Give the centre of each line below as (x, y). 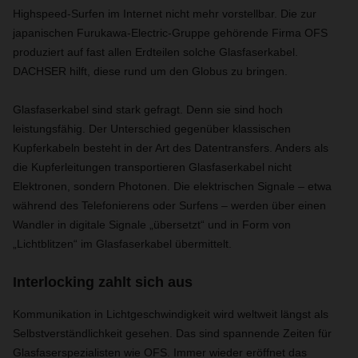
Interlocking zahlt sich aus (103, 282)
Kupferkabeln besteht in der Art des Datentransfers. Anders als (171, 148)
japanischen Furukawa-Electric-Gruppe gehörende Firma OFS (170, 33)
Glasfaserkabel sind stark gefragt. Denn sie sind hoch (148, 109)
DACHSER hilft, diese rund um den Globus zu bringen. (150, 71)
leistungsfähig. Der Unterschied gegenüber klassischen (152, 129)
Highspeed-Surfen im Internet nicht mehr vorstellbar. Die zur (165, 14)
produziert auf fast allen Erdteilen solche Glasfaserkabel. (155, 52)
